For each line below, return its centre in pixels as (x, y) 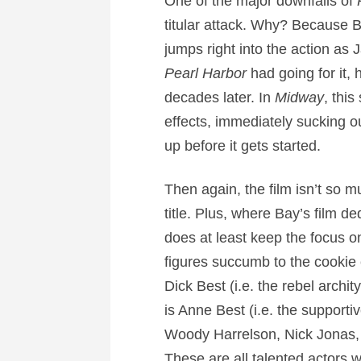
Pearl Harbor (205, 73)
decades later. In (219, 98)
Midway (299, 98)
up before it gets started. (242, 146)
